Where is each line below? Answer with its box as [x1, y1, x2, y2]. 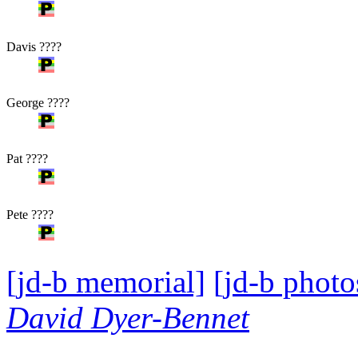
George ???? [6, 95, 70, 109]
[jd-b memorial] [6, 264, 205, 299]
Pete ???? [6, 207, 54, 221]
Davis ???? [6, 39, 62, 54]
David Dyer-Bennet [6, 300, 249, 335]
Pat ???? [6, 151, 48, 165]
